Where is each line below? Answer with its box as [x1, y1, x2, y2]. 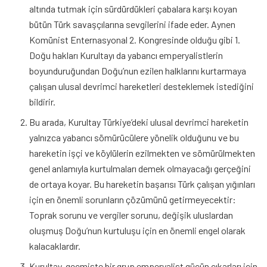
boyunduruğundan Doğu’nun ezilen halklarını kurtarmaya [29, 65, 247, 76]
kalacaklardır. [29, 240, 81, 252]
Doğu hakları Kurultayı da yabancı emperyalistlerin [29, 49, 223, 61]
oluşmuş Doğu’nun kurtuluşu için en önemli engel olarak [29, 225, 246, 236]
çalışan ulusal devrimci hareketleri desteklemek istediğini [29, 80, 254, 92]
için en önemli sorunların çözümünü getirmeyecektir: [29, 194, 237, 205]
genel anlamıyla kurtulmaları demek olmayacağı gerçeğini [29, 163, 252, 174]
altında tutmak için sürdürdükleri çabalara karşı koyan [29, 3, 238, 14]
